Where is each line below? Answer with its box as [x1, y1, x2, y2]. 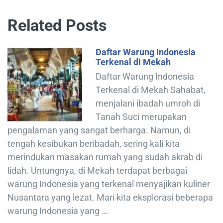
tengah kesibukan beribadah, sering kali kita [7, 138, 180, 149]
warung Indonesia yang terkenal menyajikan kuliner [7, 179, 210, 190]
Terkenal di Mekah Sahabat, [96, 85, 206, 96]
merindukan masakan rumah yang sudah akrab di [7, 152, 203, 163]
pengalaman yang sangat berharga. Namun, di [7, 125, 191, 136]
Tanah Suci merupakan [96, 111, 187, 122]
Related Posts [7, 16, 107, 35]
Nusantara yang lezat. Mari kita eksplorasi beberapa [7, 192, 213, 203]
